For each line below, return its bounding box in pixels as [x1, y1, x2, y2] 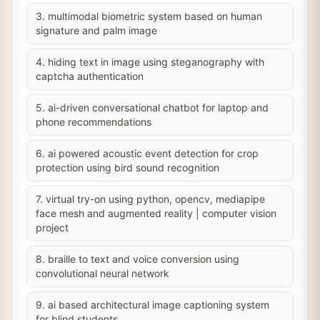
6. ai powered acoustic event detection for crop [36, 147, 259, 159]
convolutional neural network [36, 267, 169, 279]
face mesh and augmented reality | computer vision [36, 207, 276, 219]
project [36, 221, 69, 234]
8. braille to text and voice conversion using [36, 253, 239, 265]
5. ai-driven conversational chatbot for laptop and [36, 101, 269, 114]
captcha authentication [36, 70, 144, 82]
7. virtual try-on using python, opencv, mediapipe [36, 193, 265, 205]
